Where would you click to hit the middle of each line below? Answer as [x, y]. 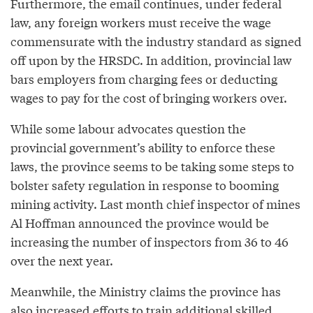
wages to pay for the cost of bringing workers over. [149, 98]
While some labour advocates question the [128, 129]
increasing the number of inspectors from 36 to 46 [150, 242]
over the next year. [62, 261]
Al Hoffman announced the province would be [140, 223]
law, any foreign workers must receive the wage [141, 22]
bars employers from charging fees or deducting [144, 79]
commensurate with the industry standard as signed [156, 41]
